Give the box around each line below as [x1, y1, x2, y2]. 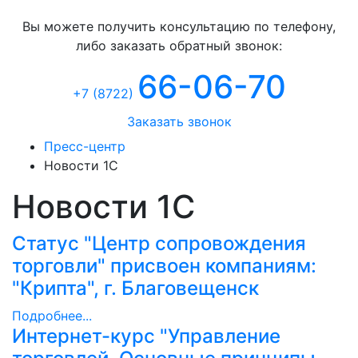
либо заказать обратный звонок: [76, 37, 282, 54]
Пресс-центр [44, 137, 125, 154]
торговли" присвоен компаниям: [12, 253, 316, 277]
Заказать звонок [126, 113, 232, 129]
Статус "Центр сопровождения [12, 231, 306, 255]
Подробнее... [12, 307, 92, 324]
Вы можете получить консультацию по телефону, [22, 18, 336, 34]
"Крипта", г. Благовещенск [12, 276, 259, 300]
